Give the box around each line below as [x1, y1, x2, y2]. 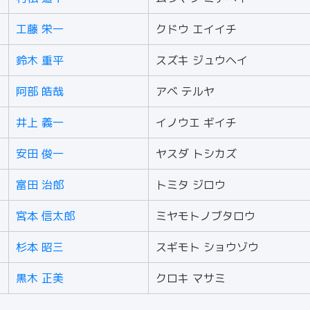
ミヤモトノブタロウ [156, 208, 255, 224]
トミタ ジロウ [156, 177, 226, 192]
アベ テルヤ [156, 84, 215, 99]
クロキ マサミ [156, 271, 226, 286]
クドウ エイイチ [156, 21, 237, 37]
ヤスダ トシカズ [156, 146, 237, 161]
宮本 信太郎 [16, 208, 75, 224]
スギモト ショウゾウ [156, 239, 259, 255]
